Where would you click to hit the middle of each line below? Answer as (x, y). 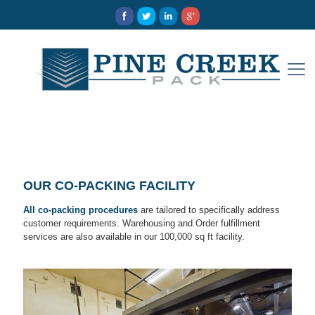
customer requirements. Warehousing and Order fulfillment (142, 223)
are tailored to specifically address (209, 210)
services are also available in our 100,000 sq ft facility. (134, 237)
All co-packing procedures (81, 210)
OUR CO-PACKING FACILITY (109, 186)
